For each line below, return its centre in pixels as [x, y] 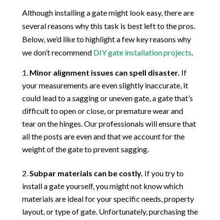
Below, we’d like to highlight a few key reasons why [106, 39]
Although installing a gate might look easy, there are [108, 13]
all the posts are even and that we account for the [103, 137]
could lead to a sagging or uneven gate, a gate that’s [107, 98]
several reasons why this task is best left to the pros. [108, 26]
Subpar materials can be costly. [86, 173]
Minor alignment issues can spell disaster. [104, 73]
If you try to [163, 173]
